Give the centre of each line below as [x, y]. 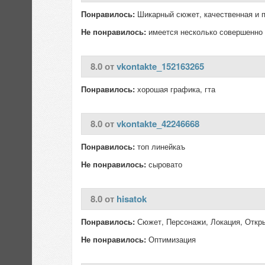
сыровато [164, 164]
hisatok [132, 199]
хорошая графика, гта [175, 89]
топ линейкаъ [160, 146]
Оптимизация [171, 239]
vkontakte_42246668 [158, 124]
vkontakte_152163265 [160, 66]
